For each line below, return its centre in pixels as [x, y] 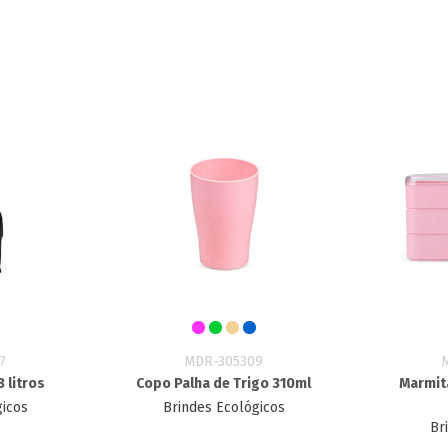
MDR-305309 [224, 361]
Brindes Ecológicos [223, 407]
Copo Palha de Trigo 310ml [224, 383]
